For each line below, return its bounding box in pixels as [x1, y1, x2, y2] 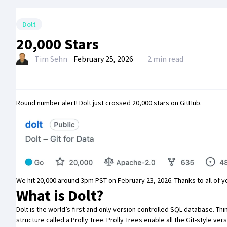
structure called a [16, 215, 71, 225]
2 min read [147, 54, 183, 64]
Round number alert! [16, 98, 79, 107]
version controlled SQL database [113, 205, 213, 214]
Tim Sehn [34, 54, 67, 64]
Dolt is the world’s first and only [16, 205, 113, 214]
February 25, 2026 [73, 54, 133, 64]
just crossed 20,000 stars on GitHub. [91, 98, 202, 107]
